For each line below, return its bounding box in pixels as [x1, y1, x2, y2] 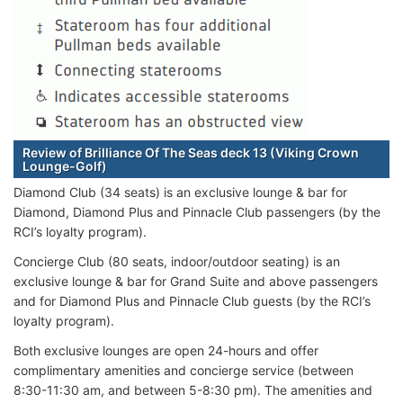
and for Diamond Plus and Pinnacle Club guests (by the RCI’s [13, 292, 371, 309]
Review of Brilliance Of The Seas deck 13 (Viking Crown [22, 144, 359, 160]
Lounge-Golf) [22, 157, 107, 174]
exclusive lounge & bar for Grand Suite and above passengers [13, 273, 378, 289]
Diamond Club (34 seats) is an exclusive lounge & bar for [13, 184, 347, 200]
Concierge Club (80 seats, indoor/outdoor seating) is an [13, 253, 340, 269]
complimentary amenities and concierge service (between [13, 362, 354, 378]
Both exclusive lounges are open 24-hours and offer [13, 342, 318, 358]
